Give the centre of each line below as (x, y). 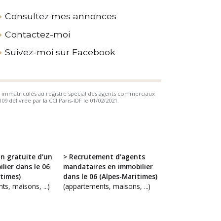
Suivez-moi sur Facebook (60, 52)
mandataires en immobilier (108, 166)
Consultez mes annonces (60, 16)
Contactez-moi (37, 34)
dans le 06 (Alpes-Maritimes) (110, 176)
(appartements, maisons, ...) (107, 186)
